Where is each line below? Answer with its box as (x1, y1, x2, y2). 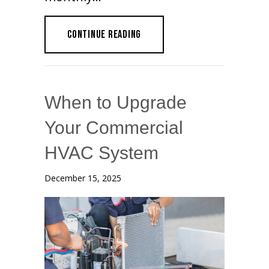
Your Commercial (44, 117, 183, 138)
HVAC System (44, 142, 159, 163)
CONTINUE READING (67, 28, 141, 41)
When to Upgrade (44, 92, 187, 112)
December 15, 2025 (44, 172, 121, 184)
